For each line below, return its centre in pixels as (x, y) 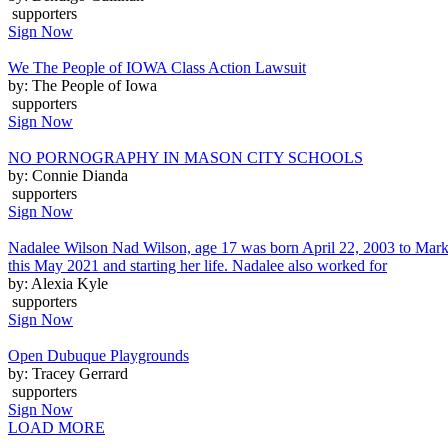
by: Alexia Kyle (58, 283)
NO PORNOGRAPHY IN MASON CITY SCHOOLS (185, 157)
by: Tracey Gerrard (68, 373)
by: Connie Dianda (68, 175)
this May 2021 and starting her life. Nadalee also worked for (197, 265)
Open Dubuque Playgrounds (98, 355)
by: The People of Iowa (82, 85)
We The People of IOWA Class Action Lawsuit (157, 67)
